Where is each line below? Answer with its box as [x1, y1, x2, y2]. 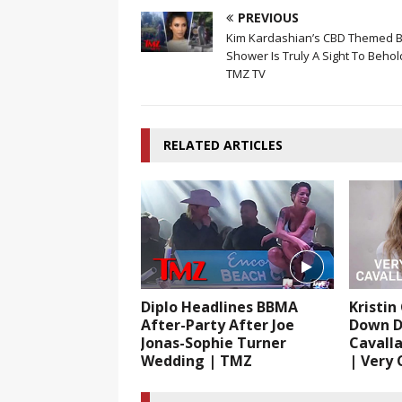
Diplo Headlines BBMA [141, 296, 298, 317]
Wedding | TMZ [141, 350, 252, 371]
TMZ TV [226, 65, 266, 82]
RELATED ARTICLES [163, 135, 283, 153]
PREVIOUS [238, 8, 299, 26]
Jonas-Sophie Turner [141, 332, 286, 353]
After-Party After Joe [141, 314, 294, 335]
